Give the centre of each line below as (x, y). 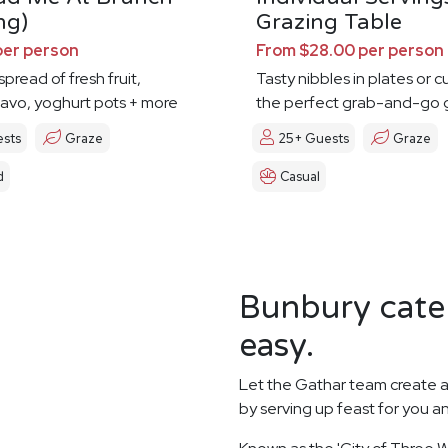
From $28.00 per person (350, 50)
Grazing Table (329, 22)
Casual (300, 177)
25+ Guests (313, 138)
